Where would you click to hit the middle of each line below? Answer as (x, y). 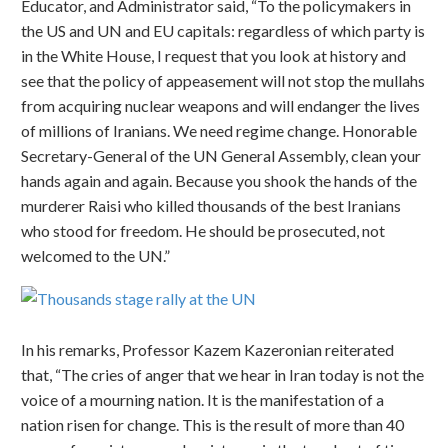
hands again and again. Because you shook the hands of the (219, 181)
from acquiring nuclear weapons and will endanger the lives (220, 106)
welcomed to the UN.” (95, 256)
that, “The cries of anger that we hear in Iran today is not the (222, 374)
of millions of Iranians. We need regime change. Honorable (219, 131)
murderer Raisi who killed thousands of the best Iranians (211, 206)
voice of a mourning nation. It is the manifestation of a (202, 399)
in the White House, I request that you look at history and (213, 56)
